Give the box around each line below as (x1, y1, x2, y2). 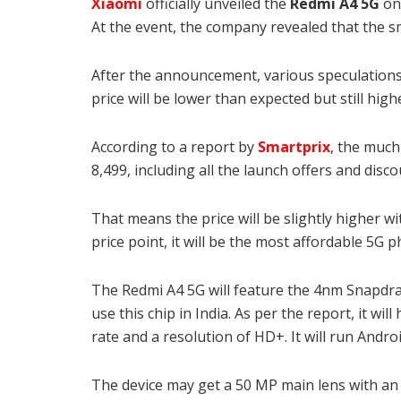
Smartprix (254, 137, 330, 158)
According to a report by (91, 137, 254, 158)
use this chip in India (91, 303, 228, 324)
